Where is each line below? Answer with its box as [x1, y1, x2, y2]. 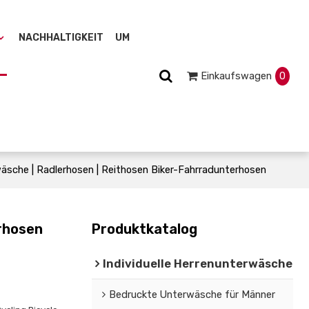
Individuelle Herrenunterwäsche [102, 256, 292, 270]
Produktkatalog [91, 220, 197, 237]
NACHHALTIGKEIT [18, 32, 103, 43]
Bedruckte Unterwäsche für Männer [108, 288, 275, 301]
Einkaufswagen [200, 69, 272, 82]
